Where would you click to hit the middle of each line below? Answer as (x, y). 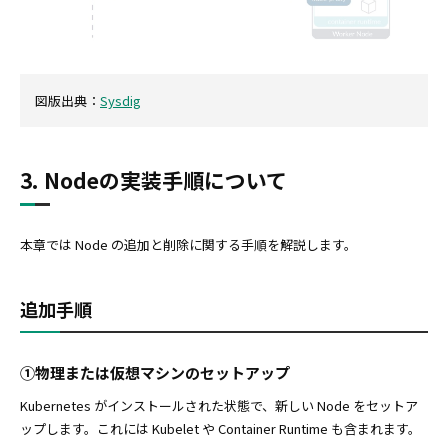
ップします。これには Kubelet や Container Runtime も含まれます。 (220, 429)
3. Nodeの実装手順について (153, 180)
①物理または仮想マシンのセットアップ (155, 373)
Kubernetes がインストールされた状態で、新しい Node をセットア (219, 406)
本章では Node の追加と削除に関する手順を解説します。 (188, 245)
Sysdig (120, 101)
